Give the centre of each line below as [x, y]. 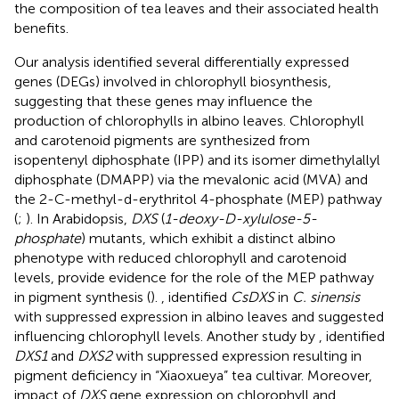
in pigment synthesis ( [82, 297]
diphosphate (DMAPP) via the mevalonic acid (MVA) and [191, 179]
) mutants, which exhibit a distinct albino [208, 238]
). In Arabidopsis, [78, 218]
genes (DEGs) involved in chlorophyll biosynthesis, [173, 81]
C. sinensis [326, 297]
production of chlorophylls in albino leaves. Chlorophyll [189, 120]
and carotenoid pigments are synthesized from [162, 140]
